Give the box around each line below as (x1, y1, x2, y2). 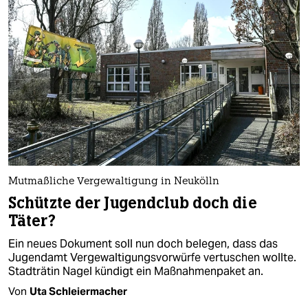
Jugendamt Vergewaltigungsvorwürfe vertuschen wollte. (8, 250, 296, 265)
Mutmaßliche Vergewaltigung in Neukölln (8, 176, 219, 187)
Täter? (8, 210, 56, 231)
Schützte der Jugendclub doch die (8, 192, 257, 213)
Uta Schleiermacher (30, 284, 127, 298)
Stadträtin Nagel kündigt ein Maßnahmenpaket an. (8, 263, 263, 278)
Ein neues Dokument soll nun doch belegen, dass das (8, 236, 278, 251)
